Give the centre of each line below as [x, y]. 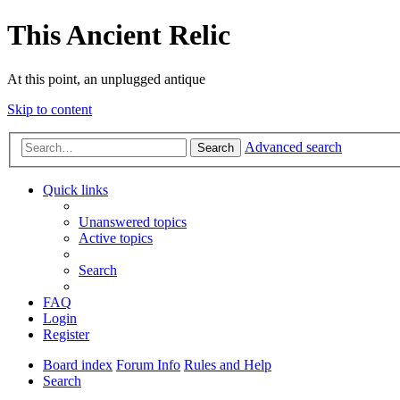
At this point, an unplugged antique [106, 79]
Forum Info [148, 365]
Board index [78, 365]
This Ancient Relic [119, 35]
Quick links [75, 190]
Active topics [116, 238]
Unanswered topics [133, 222]
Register [66, 335]
